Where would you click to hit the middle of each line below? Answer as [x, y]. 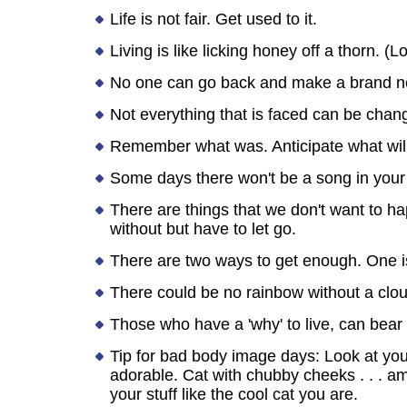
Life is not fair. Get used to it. [213, 19]
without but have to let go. [203, 228]
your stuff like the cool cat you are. [233, 394]
